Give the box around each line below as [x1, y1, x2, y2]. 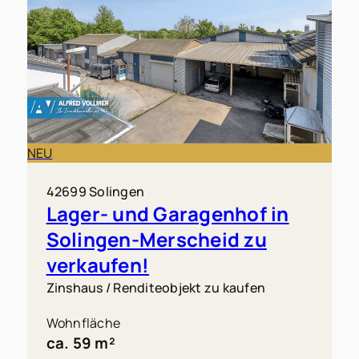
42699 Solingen [46, 182, 145, 200]
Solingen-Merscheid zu [46, 225, 267, 252]
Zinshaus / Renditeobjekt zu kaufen [46, 278, 266, 296]
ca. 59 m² [46, 332, 115, 353]
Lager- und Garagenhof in [46, 200, 289, 227]
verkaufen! [46, 251, 150, 278]
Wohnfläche [46, 313, 121, 332]
